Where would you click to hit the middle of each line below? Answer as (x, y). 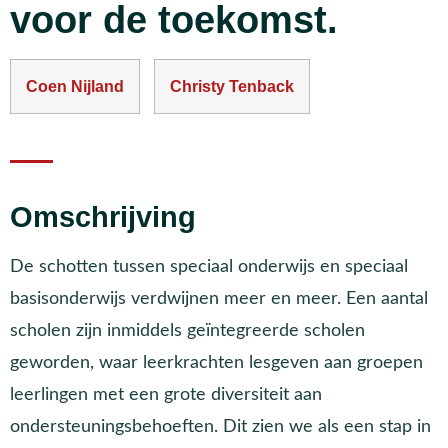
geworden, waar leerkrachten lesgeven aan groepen (216, 363)
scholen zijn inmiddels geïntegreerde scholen (187, 331)
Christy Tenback (232, 86)
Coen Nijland (75, 86)
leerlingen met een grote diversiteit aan (166, 395)
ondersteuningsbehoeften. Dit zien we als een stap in (220, 427)
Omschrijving (103, 217)
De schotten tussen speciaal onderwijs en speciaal (209, 267)
